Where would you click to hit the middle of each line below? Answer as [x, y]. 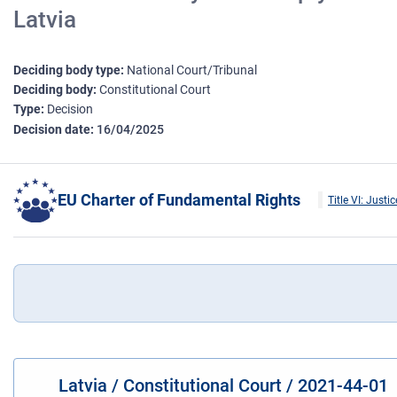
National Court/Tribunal [192, 70]
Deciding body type [67, 70]
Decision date [52, 130]
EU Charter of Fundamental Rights [179, 200]
